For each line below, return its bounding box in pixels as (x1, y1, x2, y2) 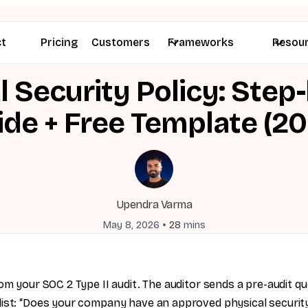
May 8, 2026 (102, 219, 159, 231)
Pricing (41, 36, 78, 49)
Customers (91, 36, 150, 49)
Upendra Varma (115, 198, 192, 211)
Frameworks (168, 36, 234, 49)
